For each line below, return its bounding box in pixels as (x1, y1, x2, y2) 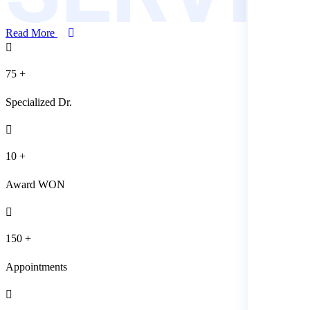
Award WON (6, 179, 65, 191)
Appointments (6, 261, 67, 273)
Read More (6, 27, 55, 39)
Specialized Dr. (6, 96, 72, 109)
